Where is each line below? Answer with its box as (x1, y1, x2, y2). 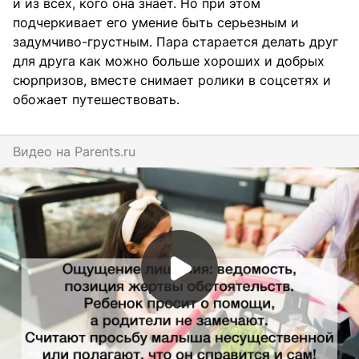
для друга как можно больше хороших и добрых (13, 52, 325, 69)
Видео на (13, 143, 75, 159)
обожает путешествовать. (13, 91, 179, 107)
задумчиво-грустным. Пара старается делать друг (13, 33, 338, 50)
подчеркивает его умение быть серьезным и (13, 14, 299, 30)
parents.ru (83, 143, 135, 159)
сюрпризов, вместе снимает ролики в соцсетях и (13, 71, 331, 88)
